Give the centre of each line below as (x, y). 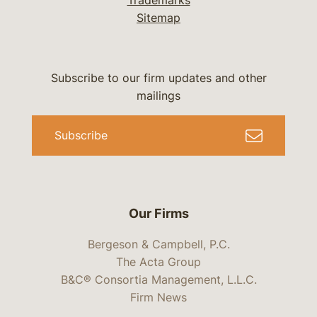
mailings (158, 96)
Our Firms (158, 213)
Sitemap (158, 18)
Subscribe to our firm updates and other (158, 78)
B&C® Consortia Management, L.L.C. (158, 280)
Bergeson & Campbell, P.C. (158, 244)
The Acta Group (158, 262)
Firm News (158, 298)
